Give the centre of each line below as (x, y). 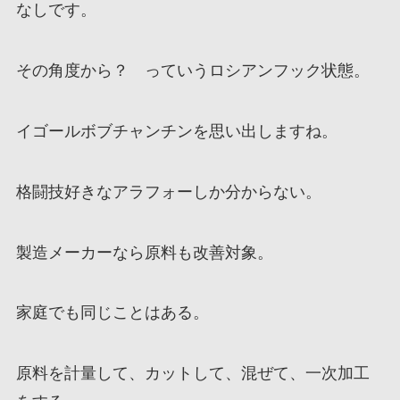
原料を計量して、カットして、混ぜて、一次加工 (192, 374)
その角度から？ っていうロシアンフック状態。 (192, 71)
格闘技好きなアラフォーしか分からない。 (168, 192)
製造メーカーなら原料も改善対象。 (144, 252)
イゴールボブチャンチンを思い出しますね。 (176, 131)
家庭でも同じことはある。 (112, 313)
